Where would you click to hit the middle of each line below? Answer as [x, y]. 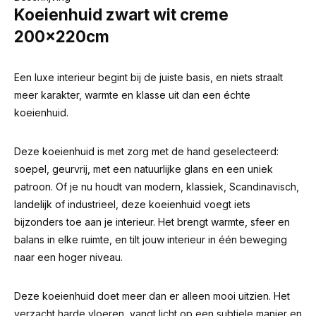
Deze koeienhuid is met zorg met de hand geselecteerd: [146, 151]
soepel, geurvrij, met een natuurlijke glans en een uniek [144, 169]
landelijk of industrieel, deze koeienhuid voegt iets [132, 204]
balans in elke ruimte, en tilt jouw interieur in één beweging [151, 239]
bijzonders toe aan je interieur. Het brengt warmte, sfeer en [152, 222]
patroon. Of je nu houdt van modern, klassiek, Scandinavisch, [157, 187]
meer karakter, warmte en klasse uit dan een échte [132, 95]
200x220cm [62, 36]
